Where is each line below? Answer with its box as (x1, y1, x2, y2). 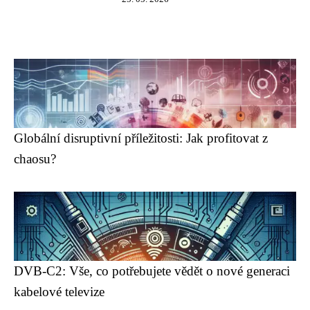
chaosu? (14, 152, 56, 166)
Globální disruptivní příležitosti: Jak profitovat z (14, 131, 268, 145)
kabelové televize (14, 284, 104, 299)
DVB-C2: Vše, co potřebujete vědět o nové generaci (14, 264, 290, 278)
